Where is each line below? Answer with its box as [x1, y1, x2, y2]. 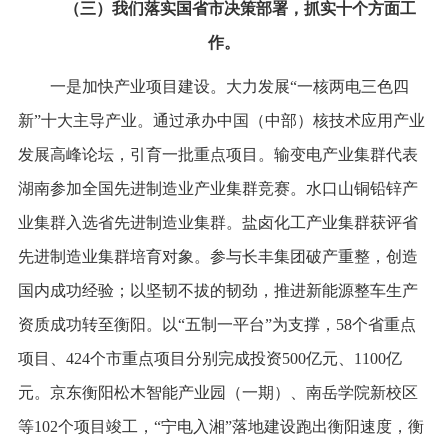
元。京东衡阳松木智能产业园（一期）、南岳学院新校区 [17, 383, 418, 401]
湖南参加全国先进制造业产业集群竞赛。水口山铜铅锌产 [17, 179, 418, 197]
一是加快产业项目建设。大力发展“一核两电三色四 [49, 77, 409, 95]
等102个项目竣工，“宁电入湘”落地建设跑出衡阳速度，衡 [17, 417, 424, 435]
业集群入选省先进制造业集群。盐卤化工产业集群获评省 [17, 213, 418, 231]
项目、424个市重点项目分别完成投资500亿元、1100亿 [17, 349, 402, 367]
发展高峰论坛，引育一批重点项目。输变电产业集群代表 [17, 145, 418, 163]
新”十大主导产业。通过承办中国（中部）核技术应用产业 [17, 111, 425, 129]
